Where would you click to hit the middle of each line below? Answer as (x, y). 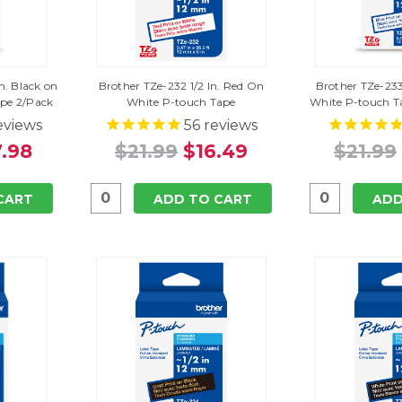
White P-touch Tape (181, 101)
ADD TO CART (202, 199)
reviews (228, 125)
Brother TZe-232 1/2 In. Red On (181, 85)
